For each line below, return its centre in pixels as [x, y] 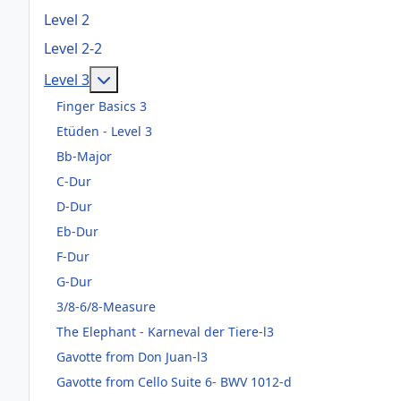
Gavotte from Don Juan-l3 [132, 356]
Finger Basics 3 [102, 106]
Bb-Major [84, 156]
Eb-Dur [77, 231]
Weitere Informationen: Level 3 [214, 79]
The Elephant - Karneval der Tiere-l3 [165, 331]
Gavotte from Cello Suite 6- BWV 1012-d [174, 381]
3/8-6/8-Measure [106, 306]
